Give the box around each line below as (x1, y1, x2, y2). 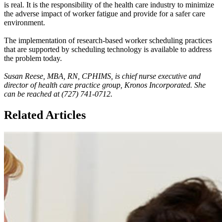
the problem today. (4, 54, 62, 62)
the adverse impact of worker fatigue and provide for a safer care (4, 9, 205, 18)
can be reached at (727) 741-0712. (4, 89, 112, 98)
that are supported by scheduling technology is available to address (4, 45, 212, 54)
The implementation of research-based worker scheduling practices (4, 36, 212, 45)
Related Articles (4, 108, 86, 121)
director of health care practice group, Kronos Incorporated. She (4, 80, 206, 89)
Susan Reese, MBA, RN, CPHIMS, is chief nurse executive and (4, 71, 201, 80)
